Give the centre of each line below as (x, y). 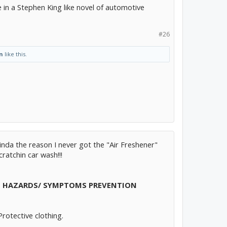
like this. (15, 54)
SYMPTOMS (65, 185)
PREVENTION (113, 185)
